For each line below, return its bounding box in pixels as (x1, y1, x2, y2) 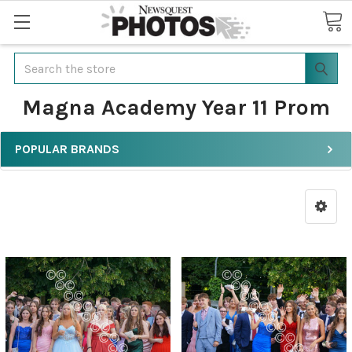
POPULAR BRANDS (15, 141, 119, 156)
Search (14, 54, 52, 69)
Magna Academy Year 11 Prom (22, 94, 330, 120)
